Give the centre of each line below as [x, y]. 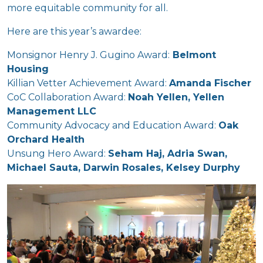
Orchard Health [47, 139]
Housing [28, 69]
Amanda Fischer [210, 83]
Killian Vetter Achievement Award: [88, 83]
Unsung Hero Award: [58, 154]
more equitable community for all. [87, 8]
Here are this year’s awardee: [74, 31]
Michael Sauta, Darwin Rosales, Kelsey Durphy [124, 168]
